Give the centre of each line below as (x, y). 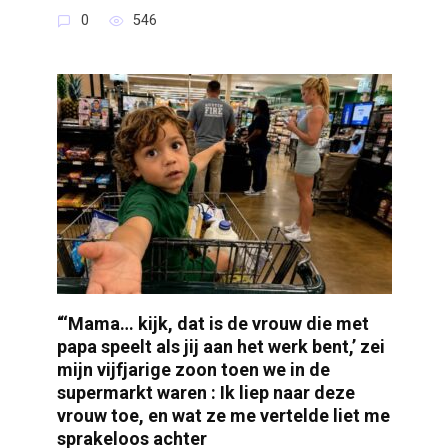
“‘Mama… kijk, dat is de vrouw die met (212, 324)
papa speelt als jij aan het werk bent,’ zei (220, 347)
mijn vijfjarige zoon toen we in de (193, 370)
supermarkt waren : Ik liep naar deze (205, 393)
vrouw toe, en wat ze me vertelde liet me (223, 416)
